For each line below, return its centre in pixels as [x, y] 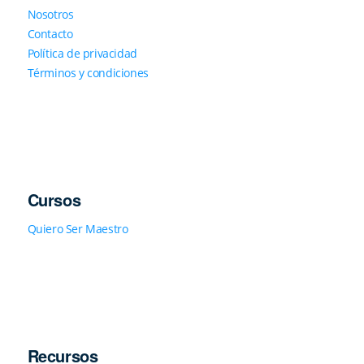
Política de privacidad [82, 53]
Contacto [50, 33]
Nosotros [50, 14]
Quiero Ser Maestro [78, 228]
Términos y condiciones [88, 72]
